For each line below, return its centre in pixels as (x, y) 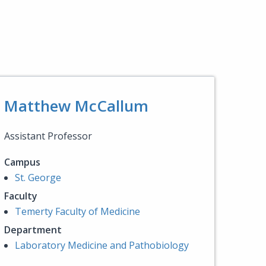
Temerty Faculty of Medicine (77, 211)
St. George (38, 178)
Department (33, 230)
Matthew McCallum (76, 106)
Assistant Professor (48, 136)
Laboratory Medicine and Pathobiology (102, 245)
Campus (22, 162)
